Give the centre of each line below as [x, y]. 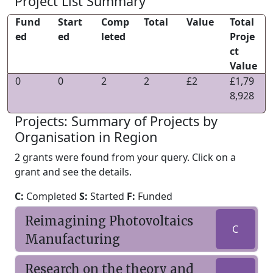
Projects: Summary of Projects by [116, 121]
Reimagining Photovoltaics [109, 221]
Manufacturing [73, 239]
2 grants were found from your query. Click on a [125, 157]
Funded [154, 196]
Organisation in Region [86, 137]
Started [107, 196]
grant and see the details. [73, 172]
